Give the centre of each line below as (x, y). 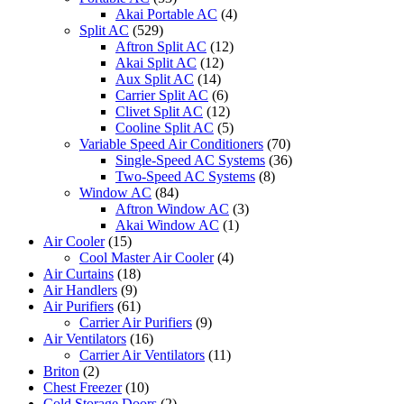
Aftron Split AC (161, 47)
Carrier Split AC (162, 96)
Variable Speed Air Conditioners (171, 144)
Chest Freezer (83, 388)
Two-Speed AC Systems (185, 177)
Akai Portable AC (166, 14)
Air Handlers (80, 290)
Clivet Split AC (159, 112)
